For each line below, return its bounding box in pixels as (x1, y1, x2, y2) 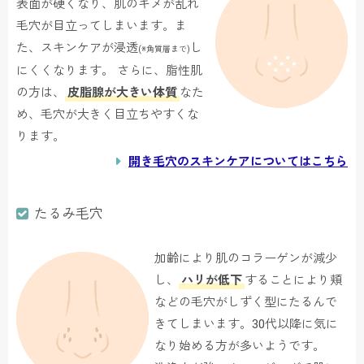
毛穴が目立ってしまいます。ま (16, 19, 187, 34)
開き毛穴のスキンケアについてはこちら (128, 154, 348, 170)
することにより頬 (245, 273, 343, 288)
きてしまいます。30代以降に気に (154, 317, 339, 332)
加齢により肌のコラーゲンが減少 (154, 251, 338, 266)
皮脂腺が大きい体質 (67, 85, 177, 101)
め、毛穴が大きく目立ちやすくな (16, 107, 199, 123)
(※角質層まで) (138, 45, 190, 54)
